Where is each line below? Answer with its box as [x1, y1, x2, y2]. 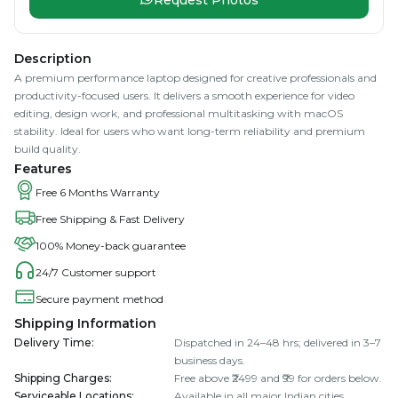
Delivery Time [14, 336, 92, 349]
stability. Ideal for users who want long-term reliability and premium [14, 124, 365, 138]
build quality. [14, 142, 81, 155]
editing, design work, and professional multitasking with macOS [14, 107, 343, 120]
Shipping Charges [14, 371, 109, 385]
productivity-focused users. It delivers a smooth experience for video [14, 89, 354, 102]
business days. [174, 354, 245, 367]
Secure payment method [36, 292, 163, 306]
